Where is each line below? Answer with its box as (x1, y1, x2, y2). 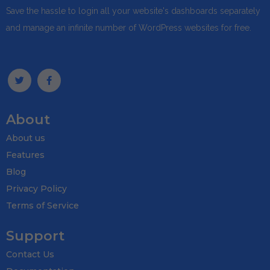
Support (6, 227, 64, 244)
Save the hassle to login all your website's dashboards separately (6, 5, 260, 16)
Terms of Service (6, 199, 79, 211)
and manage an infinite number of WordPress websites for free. (6, 22, 251, 33)
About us (6, 132, 45, 143)
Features (6, 149, 45, 160)
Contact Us (6, 248, 54, 260)
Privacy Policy (6, 183, 67, 194)
